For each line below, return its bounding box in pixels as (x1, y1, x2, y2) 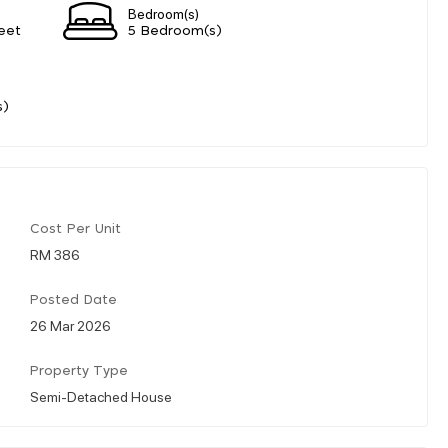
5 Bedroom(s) (128, 24, 222, 38)
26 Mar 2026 (30, 315, 111, 334)
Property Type (30, 364, 128, 378)
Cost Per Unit (30, 222, 121, 236)
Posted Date (30, 293, 117, 307)
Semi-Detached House (30, 386, 172, 405)
